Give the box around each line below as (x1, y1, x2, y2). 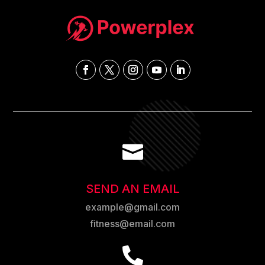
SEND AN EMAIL (85, 181, 180, 196)
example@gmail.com (85, 201, 180, 213)
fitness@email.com (90, 217, 175, 230)
